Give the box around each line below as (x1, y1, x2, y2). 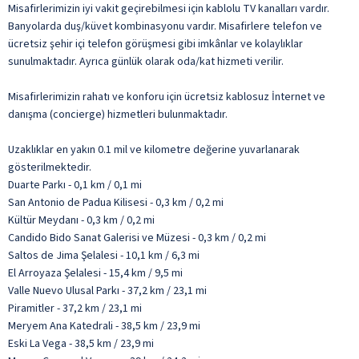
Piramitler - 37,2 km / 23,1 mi (8, 300, 142, 317)
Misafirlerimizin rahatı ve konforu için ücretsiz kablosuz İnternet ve (8, 88, 325, 105)
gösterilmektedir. (8, 159, 91, 175)
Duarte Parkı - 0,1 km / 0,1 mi (8, 176, 142, 193)
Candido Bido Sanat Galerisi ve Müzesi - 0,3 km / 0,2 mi (8, 229, 266, 246)
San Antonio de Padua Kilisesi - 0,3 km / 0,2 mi (8, 194, 224, 211)
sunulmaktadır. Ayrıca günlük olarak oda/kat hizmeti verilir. (8, 53, 284, 70)
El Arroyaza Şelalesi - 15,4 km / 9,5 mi (8, 264, 183, 281)
